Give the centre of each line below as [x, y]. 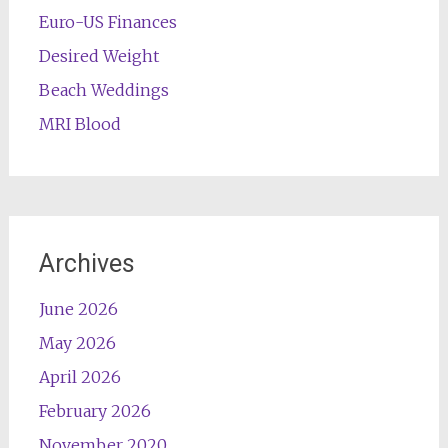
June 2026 [78, 309]
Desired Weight [98, 56]
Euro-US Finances [107, 22]
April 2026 [79, 377]
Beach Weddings [103, 90]
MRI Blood [79, 124]
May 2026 [77, 343]
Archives [86, 263]
